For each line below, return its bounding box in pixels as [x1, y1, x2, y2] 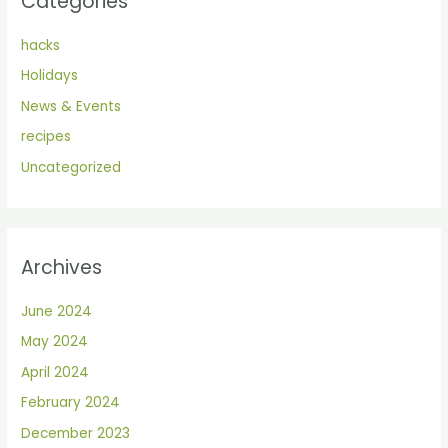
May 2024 [21, 332, 89, 352]
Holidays [21, 66, 79, 86]
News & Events [21, 96, 122, 116]
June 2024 [21, 301, 93, 321]
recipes [21, 127, 72, 147]
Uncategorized [21, 157, 122, 177]
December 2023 [21, 423, 131, 443]
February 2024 [21, 393, 121, 413]
